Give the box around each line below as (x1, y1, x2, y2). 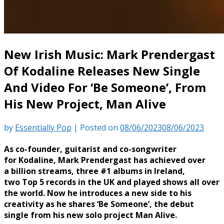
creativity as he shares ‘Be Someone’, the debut (4, 198, 194, 210)
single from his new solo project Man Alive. (4, 209, 179, 221)
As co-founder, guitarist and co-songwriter (4, 143, 176, 155)
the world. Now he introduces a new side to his (4, 187, 191, 199)
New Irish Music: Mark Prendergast (4, 45, 215, 62)
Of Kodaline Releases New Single (4, 62, 200, 79)
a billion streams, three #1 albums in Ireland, (4, 165, 185, 177)
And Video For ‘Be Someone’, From (4, 78, 206, 95)
